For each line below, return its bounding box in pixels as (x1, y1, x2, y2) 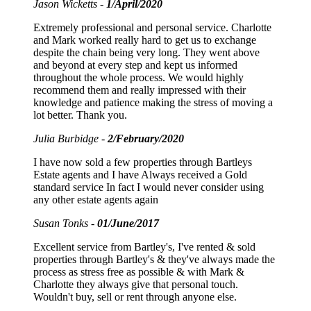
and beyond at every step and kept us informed (33, 59, 237, 72)
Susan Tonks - (33, 217, 97, 230)
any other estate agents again (33, 194, 158, 206)
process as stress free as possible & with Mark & (33, 266, 244, 278)
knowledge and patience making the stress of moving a (33, 96, 273, 109)
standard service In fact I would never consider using (33, 181, 264, 194)
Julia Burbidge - (33, 133, 108, 145)
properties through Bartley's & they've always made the (33, 253, 275, 266)
